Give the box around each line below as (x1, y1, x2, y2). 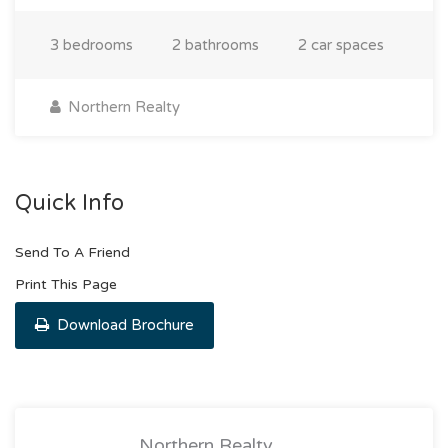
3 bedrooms (50, 36, 133, 55)
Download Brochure (53, 316, 194, 335)
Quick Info (15, 190, 124, 217)
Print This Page (15, 276, 117, 294)
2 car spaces (298, 36, 384, 55)
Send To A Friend (15, 244, 130, 262)
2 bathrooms (172, 36, 259, 55)
